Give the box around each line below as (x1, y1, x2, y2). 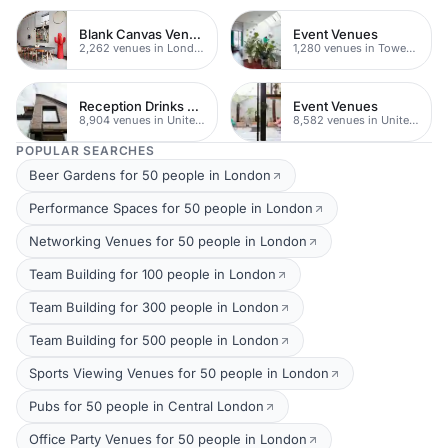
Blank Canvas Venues (189, 25, 201, 42)
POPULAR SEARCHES (16, 143, 155, 159)
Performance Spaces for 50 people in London (29, 200, 313, 217)
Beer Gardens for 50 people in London (29, 167, 271, 184)
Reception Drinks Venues (187, 97, 199, 114)
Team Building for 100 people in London (29, 266, 276, 283)
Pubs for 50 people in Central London (29, 398, 264, 415)
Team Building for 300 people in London (29, 299, 279, 316)
